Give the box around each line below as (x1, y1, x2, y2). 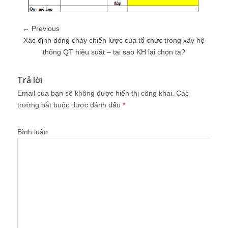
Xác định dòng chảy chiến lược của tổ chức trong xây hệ (23, 36, 205, 44)
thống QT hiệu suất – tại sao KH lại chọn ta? (43, 47, 185, 56)
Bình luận (17, 127, 48, 136)
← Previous (22, 24, 60, 33)
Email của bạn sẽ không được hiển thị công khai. (17, 89, 174, 97)
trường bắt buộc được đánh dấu (17, 100, 123, 109)
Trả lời (17, 74, 42, 85)
